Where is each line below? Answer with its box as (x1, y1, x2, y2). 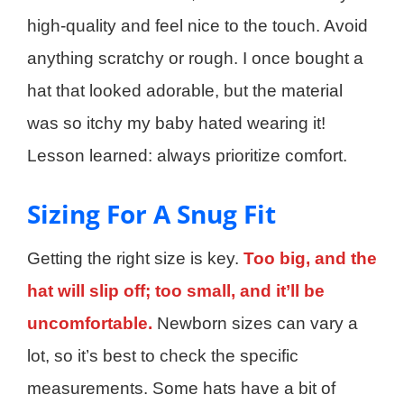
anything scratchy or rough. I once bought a (27, 48, 363, 68)
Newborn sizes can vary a (152, 313, 358, 333)
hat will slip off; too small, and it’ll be (27, 280, 325, 300)
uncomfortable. (27, 313, 152, 333)
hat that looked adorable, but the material (27, 80, 343, 100)
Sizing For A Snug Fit (27, 196, 276, 231)
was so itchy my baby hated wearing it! (27, 113, 326, 133)
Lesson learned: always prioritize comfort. (27, 145, 347, 165)
